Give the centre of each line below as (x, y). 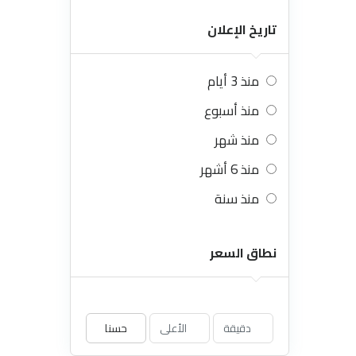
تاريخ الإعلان (242, 29)
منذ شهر (237, 140)
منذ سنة (237, 199)
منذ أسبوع (232, 110)
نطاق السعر (243, 253)
